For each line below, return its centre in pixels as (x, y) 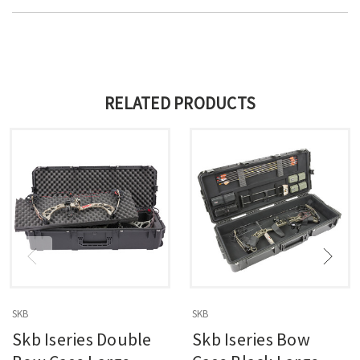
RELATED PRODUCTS (180, 103)
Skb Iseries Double (82, 339)
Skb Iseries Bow (251, 339)
